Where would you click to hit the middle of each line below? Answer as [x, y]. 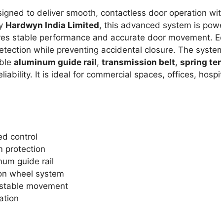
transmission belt [138, 62]
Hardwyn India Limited [52, 25]
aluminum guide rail [55, 62]
